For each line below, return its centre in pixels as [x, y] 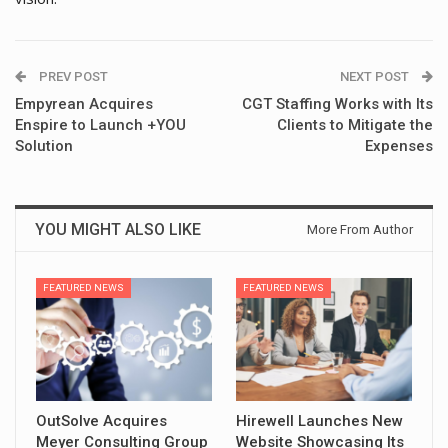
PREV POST [72, 76]
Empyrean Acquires [84, 103]
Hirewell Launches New [319, 420]
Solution [44, 145]
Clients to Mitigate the [355, 124]
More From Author [360, 229]
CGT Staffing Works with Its [337, 103]
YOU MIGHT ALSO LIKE [118, 229]
